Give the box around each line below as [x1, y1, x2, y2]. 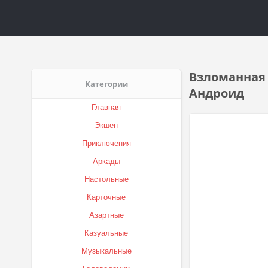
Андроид [189, 85, 244, 101]
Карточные [87, 193, 126, 202]
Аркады [92, 157, 120, 166]
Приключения [81, 139, 131, 148]
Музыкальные [81, 246, 132, 255]
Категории [84, 78, 128, 89]
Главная [92, 103, 121, 112]
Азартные [89, 211, 124, 220]
